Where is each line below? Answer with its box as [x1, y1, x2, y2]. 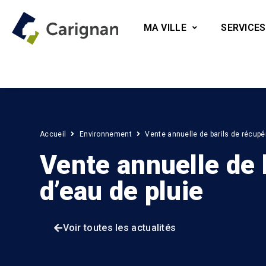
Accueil [40, 130, 66, 139]
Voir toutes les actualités [62, 222, 176, 234]
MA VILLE [143, 22, 186, 33]
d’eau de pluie [40, 176, 204, 207]
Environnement [79, 130, 132, 139]
